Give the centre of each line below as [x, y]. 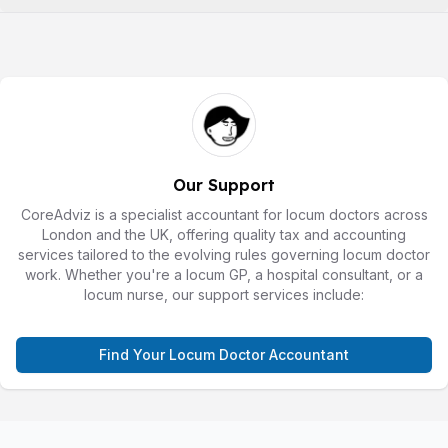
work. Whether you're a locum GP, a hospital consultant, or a [224, 274]
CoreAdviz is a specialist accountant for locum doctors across [224, 214]
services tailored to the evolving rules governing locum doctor [224, 254]
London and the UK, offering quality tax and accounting [224, 234]
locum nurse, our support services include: [224, 294]
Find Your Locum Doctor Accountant [224, 354]
